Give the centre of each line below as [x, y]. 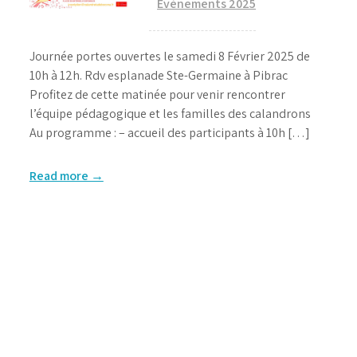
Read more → [66, 176]
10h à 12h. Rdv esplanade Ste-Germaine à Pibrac [158, 75]
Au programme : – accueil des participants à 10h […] [169, 133]
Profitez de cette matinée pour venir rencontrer [157, 94]
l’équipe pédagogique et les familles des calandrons [170, 114]
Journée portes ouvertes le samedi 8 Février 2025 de [169, 56]
